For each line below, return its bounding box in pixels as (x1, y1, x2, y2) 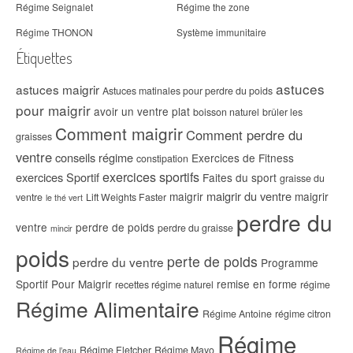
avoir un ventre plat (94, 103, 190, 120)
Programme (261, 255, 318, 271)
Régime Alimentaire (16, 294, 199, 325)
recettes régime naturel (115, 277, 214, 292)
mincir (50, 222, 72, 235)
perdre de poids (76, 219, 154, 236)
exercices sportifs (102, 167, 199, 187)
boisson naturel (193, 105, 259, 120)
